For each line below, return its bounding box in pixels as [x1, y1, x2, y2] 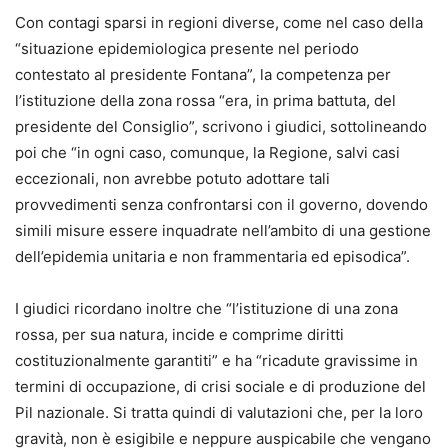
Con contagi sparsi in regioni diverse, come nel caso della [15, 13, 423, 32]
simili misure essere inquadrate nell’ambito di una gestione [15, 221, 431, 240]
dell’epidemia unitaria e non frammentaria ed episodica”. [15, 247, 410, 266]
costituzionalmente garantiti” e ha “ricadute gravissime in [15, 351, 418, 370]
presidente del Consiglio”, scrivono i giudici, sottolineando [15, 117, 427, 136]
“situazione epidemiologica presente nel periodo [15, 39, 359, 58]
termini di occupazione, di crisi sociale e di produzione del [15, 377, 426, 396]
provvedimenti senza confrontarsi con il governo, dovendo [15, 195, 428, 214]
